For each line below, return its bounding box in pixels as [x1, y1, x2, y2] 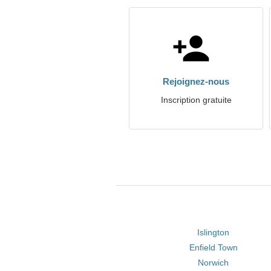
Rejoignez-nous [163, 76, 229, 87]
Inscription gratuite [160, 95, 232, 105]
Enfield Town [189, 243, 238, 252]
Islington [197, 227, 230, 237]
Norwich [198, 258, 229, 267]
